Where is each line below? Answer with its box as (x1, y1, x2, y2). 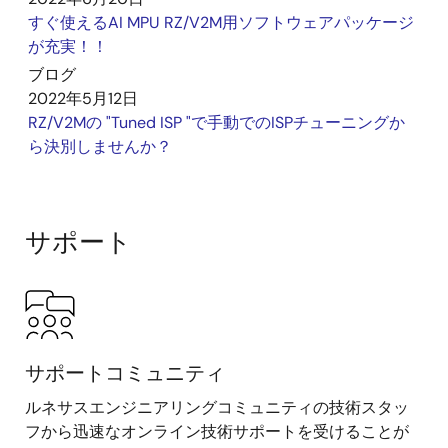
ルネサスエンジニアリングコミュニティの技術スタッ (25, 397, 409, 418)
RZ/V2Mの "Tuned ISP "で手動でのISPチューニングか (28, 112, 405, 133)
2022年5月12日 (28, 88, 138, 109)
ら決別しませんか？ (28, 136, 172, 157)
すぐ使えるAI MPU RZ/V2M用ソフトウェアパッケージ (28, 12, 414, 33)
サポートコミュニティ (25, 360, 225, 386)
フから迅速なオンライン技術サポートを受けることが (25, 421, 409, 442)
